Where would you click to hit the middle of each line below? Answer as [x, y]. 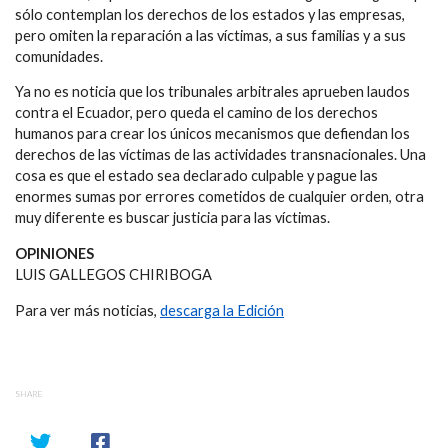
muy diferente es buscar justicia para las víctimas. [172, 218]
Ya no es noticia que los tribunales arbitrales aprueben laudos [212, 92]
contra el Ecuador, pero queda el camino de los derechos [196, 113]
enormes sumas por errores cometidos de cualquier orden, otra [219, 197]
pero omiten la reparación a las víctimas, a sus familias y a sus [210, 35]
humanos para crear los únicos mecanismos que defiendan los [212, 134]
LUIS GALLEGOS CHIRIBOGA [113, 275]
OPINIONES [54, 254]
